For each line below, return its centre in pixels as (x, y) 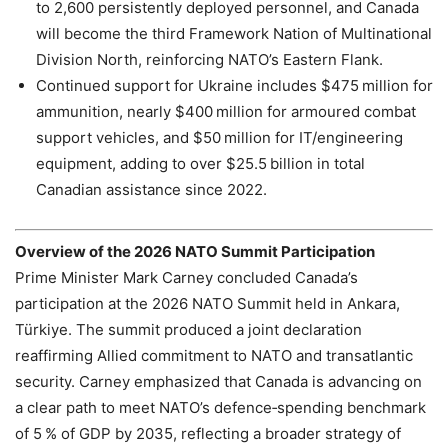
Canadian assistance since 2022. (151, 190)
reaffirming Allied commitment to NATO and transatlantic (214, 355)
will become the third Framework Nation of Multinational (234, 34)
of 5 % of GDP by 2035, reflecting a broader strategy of (208, 433)
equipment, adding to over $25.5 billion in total (200, 164)
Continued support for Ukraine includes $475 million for (234, 86)
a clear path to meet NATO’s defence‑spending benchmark (220, 407)
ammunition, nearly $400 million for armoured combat (226, 112)
